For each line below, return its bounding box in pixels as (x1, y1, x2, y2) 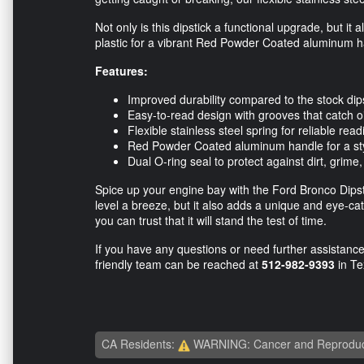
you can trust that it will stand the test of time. (95, 212, 327, 229)
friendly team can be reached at (95, 256, 262, 273)
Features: (95, 63, 148, 80)
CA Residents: (102, 336, 178, 353)
